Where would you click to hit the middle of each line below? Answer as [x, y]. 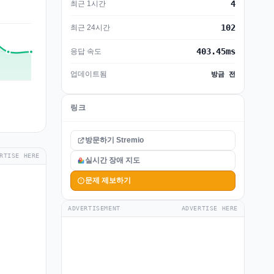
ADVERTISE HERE [209, 208]
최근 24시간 [90, 27]
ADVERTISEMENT [94, 208]
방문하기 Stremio [114, 140]
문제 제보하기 [108, 180]
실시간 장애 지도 [113, 160]
